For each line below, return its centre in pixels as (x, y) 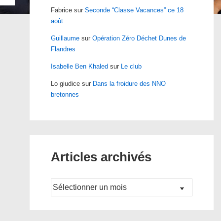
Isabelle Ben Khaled (79, 66)
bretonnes (65, 94)
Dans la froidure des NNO (129, 84)
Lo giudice (65, 84)
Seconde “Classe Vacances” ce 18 (134, 10)
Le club (131, 66)
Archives (63, 183)
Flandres (63, 49)
